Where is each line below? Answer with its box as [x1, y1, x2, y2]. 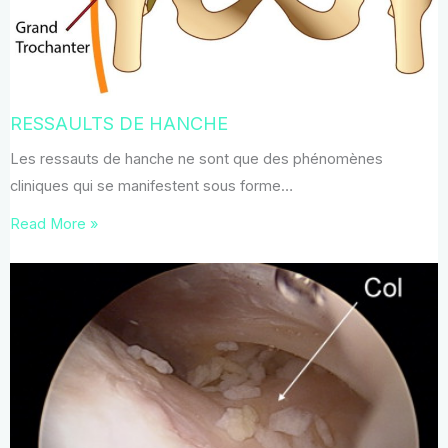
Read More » [10, 215, 98, 234]
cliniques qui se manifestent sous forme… [10, 177, 293, 196]
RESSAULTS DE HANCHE [10, 111, 228, 134]
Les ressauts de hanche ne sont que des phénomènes [10, 150, 383, 169]
